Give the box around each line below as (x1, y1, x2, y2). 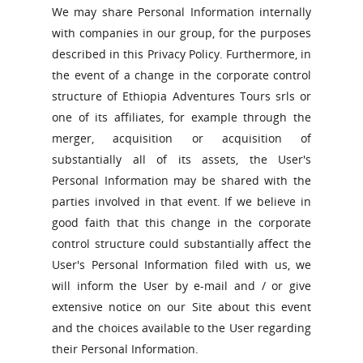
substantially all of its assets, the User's (52, 152, 311, 167)
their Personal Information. (52, 341, 199, 357)
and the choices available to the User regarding (52, 320, 311, 335)
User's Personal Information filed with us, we (52, 257, 311, 272)
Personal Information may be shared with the (52, 173, 311, 188)
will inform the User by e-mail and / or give (52, 278, 311, 293)
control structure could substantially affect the (52, 236, 311, 251)
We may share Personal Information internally (52, 4, 311, 19)
